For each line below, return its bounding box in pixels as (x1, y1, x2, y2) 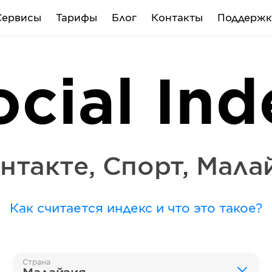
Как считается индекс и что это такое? (9, 203, 262, 215)
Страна (22, 259, 51, 266)
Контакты (151, 13, 203, 23)
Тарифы (55, 13, 97, 23)
